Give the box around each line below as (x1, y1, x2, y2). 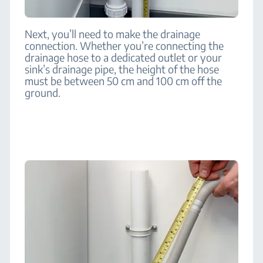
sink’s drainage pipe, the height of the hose (25, 62, 220, 76)
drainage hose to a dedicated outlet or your (25, 50, 222, 64)
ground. (25, 86, 61, 99)
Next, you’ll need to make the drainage (25, 27, 201, 41)
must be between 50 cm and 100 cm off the (25, 74, 222, 87)
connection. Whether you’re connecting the (25, 39, 224, 52)
